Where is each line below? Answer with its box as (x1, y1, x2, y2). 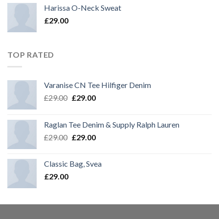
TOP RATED (7, 50, 55, 60)
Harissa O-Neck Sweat (44, 3, 121, 13)
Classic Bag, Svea (44, 158, 102, 168)
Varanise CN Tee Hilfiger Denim (44, 80, 151, 89)
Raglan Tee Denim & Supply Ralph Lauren (44, 119, 179, 129)
